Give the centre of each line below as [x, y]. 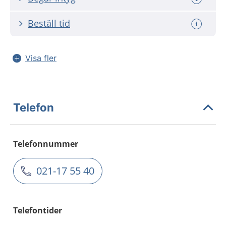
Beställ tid [49, 23]
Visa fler [41, 58]
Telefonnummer [46, 144]
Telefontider [38, 210]
